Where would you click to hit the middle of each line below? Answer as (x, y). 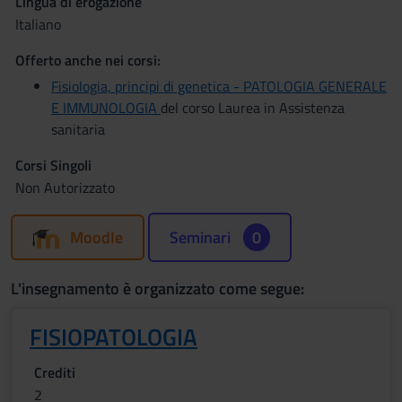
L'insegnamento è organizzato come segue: (157, 288)
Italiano (38, 24)
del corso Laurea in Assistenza (253, 108)
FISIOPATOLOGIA (114, 337)
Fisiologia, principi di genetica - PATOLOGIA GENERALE (219, 86)
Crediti (55, 372)
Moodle (96, 237)
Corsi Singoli (53, 165)
